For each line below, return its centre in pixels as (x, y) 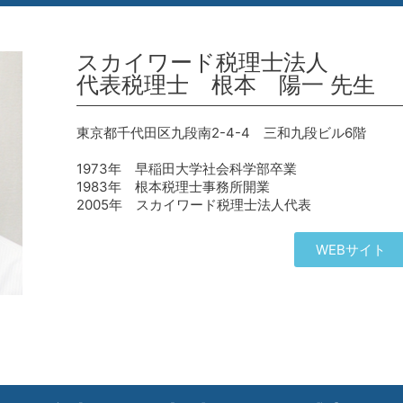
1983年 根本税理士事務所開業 (173, 187)
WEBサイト (350, 250)
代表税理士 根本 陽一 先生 (226, 85)
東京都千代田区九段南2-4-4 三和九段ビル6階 (221, 133)
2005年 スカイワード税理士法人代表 (194, 205)
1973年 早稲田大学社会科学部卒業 (187, 169)
